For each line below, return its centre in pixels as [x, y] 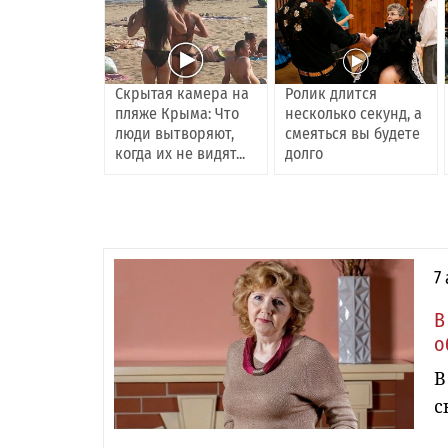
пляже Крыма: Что [177, 114]
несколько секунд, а [354, 114]
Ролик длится [331, 94]
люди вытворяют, [174, 134]
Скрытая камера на [182, 94]
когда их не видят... [180, 154]
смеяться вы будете [353, 134]
